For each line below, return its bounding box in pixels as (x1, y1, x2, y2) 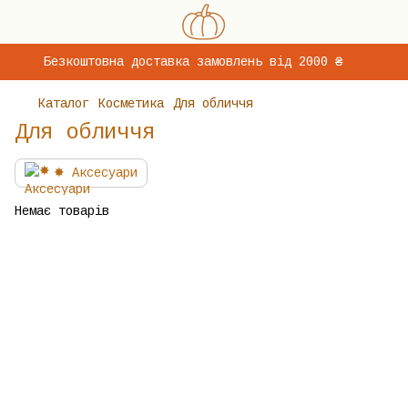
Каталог (38, 97, 89, 111)
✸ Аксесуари (54, 166, 138, 180)
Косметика (98, 97, 164, 111)
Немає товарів (15, 204, 109, 219)
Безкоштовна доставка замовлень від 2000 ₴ (43, 55, 342, 69)
